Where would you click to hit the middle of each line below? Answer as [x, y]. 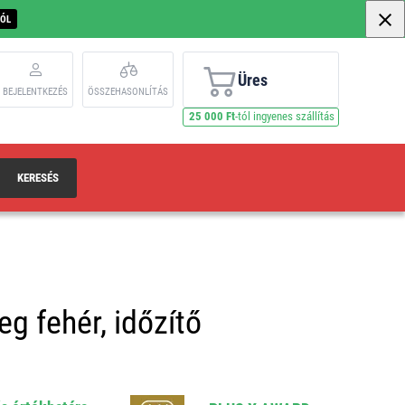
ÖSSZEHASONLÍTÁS [128, 91]
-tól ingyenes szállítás [285, 116]
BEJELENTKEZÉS [35, 91]
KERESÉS [38, 177]
